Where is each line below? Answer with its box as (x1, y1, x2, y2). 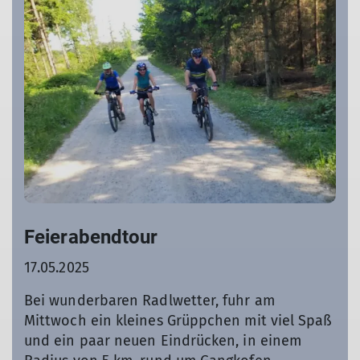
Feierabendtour (24, 226, 158, 249)
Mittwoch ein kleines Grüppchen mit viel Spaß (24, 312, 333, 330)
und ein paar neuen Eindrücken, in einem (24, 332, 302, 350)
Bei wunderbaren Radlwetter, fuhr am (24, 292, 275, 310)
